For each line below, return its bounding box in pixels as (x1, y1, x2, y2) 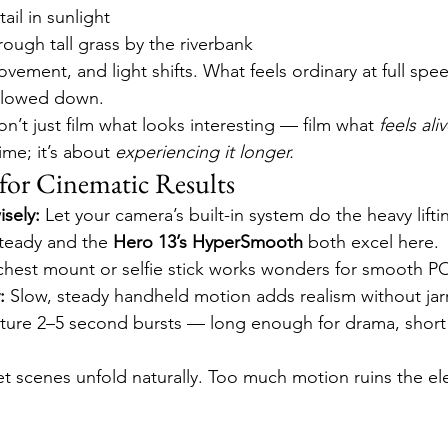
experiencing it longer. (115, 141, 294, 163)
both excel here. (303, 231, 439, 253)
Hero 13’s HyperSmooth (113, 231, 303, 253)
